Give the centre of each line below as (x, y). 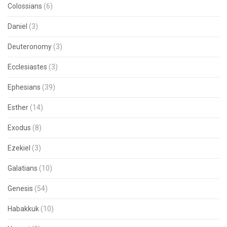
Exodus (19, 128)
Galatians (23, 168)
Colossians (25, 6)
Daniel (17, 26)
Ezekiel (19, 148)
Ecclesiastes (27, 67)
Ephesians (24, 87)
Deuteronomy (30, 47)
